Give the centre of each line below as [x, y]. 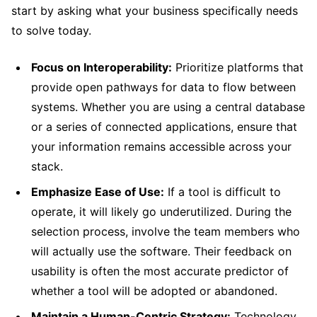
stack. [47, 166]
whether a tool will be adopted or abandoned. [154, 290]
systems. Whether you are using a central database [168, 106]
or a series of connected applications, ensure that [164, 126]
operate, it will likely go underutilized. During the [161, 211]
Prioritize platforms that [238, 67]
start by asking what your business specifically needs [155, 10]
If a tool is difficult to [223, 191]
